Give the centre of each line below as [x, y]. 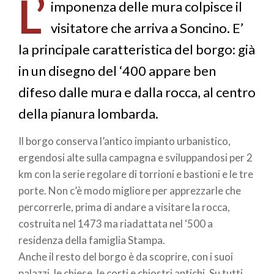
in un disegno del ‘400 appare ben [117, 70]
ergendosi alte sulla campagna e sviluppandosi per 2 [135, 157]
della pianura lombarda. [88, 113]
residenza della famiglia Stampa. [92, 240]
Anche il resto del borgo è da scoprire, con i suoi [126, 257]
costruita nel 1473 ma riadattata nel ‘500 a [116, 224]
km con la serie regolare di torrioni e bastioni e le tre [136, 174]
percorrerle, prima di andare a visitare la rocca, [124, 207]
